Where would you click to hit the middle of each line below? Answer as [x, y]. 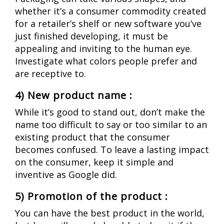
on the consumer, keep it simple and [94, 162]
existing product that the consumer [92, 137]
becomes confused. [58, 149]
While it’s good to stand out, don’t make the [110, 112]
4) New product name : [74, 95]
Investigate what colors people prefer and [106, 61]
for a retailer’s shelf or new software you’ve [108, 23]
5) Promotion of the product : [91, 196]
